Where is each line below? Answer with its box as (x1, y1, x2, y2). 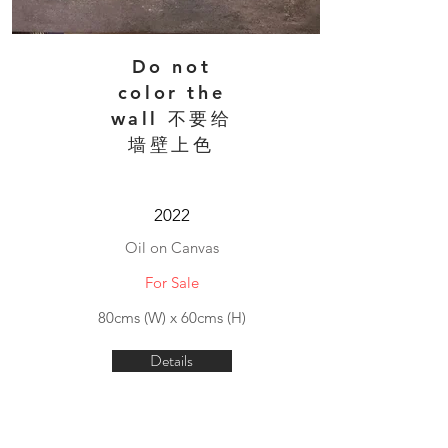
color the (117, 81, 226, 104)
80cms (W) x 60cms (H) (97, 308, 246, 327)
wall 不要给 (110, 107, 233, 130)
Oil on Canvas (124, 238, 219, 257)
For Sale (144, 273, 199, 292)
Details (150, 349, 193, 372)
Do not (131, 55, 212, 78)
